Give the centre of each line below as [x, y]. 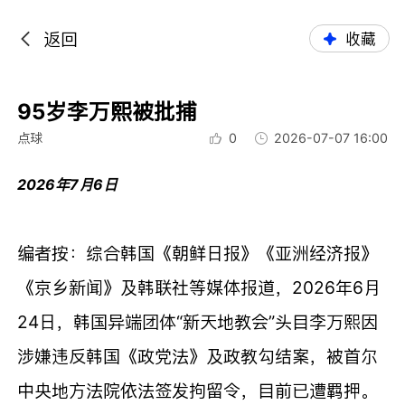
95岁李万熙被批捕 [108, 111]
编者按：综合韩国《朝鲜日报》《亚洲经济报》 [198, 253]
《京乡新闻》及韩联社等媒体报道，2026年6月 [199, 287]
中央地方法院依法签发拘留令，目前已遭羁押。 [198, 390]
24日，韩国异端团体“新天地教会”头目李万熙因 [198, 321]
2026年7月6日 [70, 184]
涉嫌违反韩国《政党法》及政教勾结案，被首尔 [198, 356]
